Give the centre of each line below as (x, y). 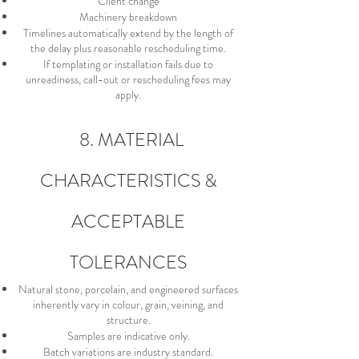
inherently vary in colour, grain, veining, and (128, 305)
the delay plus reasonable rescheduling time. (128, 48)
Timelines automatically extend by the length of (128, 33)
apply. (128, 95)
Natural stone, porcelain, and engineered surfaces (128, 289)
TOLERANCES (128, 262)
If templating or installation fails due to (128, 64)
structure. (128, 320)
